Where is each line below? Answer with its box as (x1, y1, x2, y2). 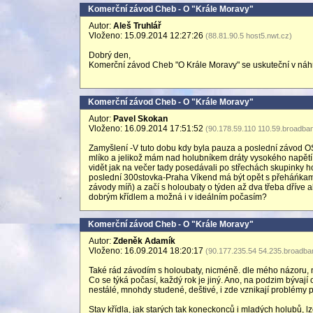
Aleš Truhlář (113, 21, 161, 31)
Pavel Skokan (113, 114, 168, 124)
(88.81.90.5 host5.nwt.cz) (205, 31, 292, 40)
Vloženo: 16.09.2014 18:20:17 (89, 246, 205, 256)
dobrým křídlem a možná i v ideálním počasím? (89, 192, 267, 202)
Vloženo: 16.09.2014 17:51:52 (89, 124, 205, 133)
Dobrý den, (89, 50, 131, 60)
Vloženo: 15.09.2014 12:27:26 (89, 31, 205, 41)
